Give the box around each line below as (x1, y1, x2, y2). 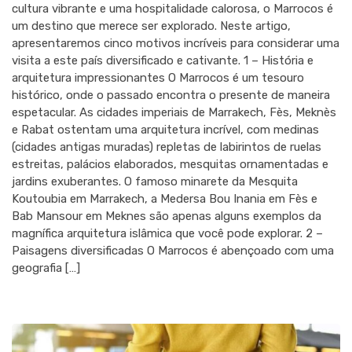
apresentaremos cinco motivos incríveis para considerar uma (12, 36, 339, 51)
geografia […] (12, 261, 80, 276)
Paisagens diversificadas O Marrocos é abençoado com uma (12, 244, 334, 258)
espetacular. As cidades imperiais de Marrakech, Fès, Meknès (12, 105, 336, 120)
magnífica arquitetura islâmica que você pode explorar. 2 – (12, 226, 323, 241)
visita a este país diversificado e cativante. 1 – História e (12, 53, 313, 68)
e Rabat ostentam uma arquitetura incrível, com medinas (12, 123, 319, 137)
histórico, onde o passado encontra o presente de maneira (12, 88, 330, 103)
